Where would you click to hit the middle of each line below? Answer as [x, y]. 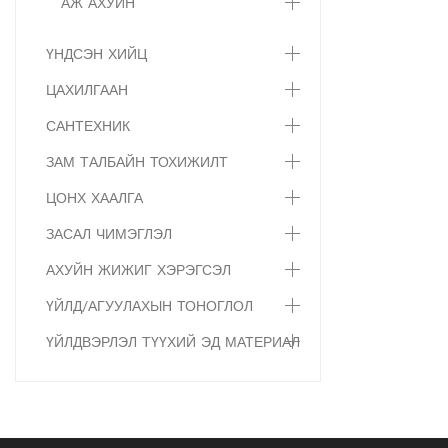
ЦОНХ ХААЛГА [94, 198]
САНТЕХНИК [88, 126]
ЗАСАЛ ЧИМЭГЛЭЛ [109, 234]
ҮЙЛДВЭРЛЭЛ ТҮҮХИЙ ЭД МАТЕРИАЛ [173, 342]
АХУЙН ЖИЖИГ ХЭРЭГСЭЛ [138, 270]
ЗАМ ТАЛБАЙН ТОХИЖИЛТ [137, 162]
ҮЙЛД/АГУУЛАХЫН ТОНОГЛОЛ [149, 306]
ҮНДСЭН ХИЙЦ [96, 54]
